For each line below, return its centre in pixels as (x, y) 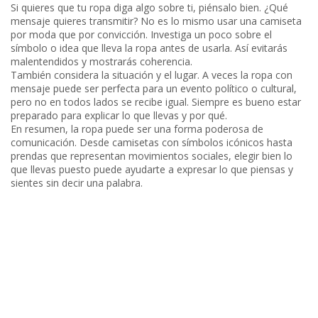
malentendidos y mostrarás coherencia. (102, 61)
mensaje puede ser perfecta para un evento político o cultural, (154, 88)
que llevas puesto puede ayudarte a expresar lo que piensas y (152, 169)
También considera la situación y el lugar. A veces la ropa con (152, 75)
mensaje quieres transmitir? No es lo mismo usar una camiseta (157, 21)
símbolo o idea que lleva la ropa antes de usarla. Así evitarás (149, 48)
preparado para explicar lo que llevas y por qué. (119, 115)
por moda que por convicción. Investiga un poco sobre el (142, 34)
